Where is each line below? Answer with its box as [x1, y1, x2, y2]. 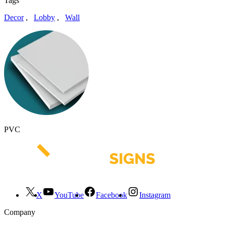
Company [4, 207, 35, 216]
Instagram [139, 190, 171, 199]
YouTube [54, 190, 84, 199]
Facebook [96, 190, 127, 199]
